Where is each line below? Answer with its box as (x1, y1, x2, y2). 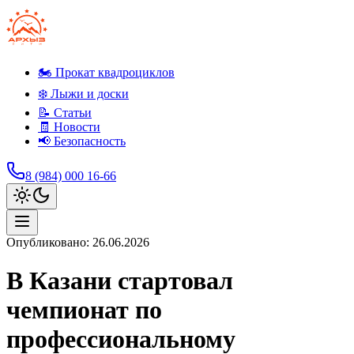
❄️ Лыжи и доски (38, 87, 129, 100)
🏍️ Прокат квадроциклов (38, 66, 175, 79)
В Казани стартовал (6, 266, 233, 296)
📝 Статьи (38, 106, 92, 119)
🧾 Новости (38, 120, 100, 134)
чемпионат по (6, 296, 162, 325)
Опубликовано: (6, 235, 89, 249)
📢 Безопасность (38, 134, 126, 148)
